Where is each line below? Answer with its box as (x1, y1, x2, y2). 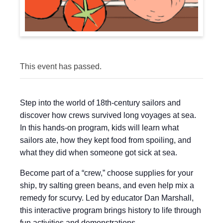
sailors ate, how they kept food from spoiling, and (20, 136, 191, 144)
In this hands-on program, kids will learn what (20, 123, 179, 132)
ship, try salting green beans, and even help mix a (20, 181, 194, 190)
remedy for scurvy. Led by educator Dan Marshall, (20, 194, 194, 202)
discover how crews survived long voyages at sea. (20, 111, 196, 119)
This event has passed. (20, 62, 102, 71)
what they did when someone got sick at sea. (20, 148, 177, 157)
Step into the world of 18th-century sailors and (20, 99, 181, 107)
